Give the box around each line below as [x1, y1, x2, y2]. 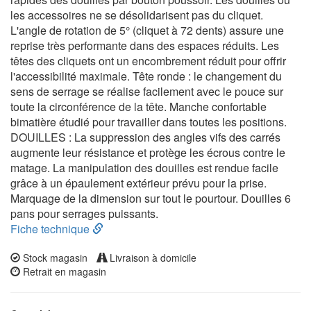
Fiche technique [10, 221, 92, 237]
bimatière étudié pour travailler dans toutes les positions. [10, 114, 287, 130]
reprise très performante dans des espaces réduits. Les [10, 37, 279, 53]
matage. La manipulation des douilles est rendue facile [10, 160, 278, 176]
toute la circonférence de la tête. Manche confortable [10, 99, 267, 115]
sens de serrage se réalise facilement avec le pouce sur [10, 83, 283, 99]
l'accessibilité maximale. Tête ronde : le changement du [10, 68, 282, 84]
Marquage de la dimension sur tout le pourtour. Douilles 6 [10, 190, 291, 206]
